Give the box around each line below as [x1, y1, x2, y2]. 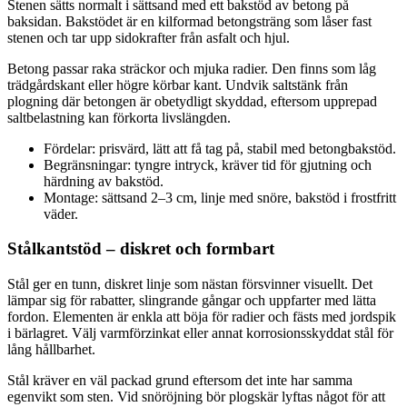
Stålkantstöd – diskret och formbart [7, 239, 274, 259]
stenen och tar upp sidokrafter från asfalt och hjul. [7, 29, 290, 45]
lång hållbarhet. [7, 342, 95, 357]
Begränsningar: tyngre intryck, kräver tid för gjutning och [44, 156, 372, 173]
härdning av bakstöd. [44, 173, 164, 189]
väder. [44, 205, 78, 222]
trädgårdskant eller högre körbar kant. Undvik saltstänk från [7, 76, 348, 93]
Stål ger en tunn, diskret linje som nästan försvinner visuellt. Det [7, 276, 372, 292]
